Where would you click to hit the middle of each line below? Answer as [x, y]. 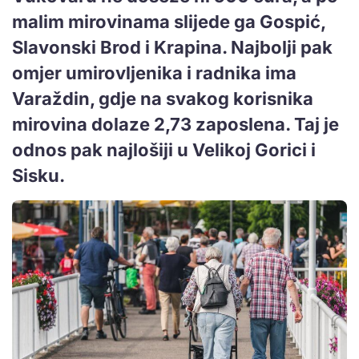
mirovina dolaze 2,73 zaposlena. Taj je [175, 124]
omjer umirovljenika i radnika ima [154, 73]
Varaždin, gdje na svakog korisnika [163, 98]
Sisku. [38, 175]
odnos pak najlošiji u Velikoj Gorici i [164, 149]
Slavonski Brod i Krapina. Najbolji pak [172, 47]
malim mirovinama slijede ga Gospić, [169, 21]
